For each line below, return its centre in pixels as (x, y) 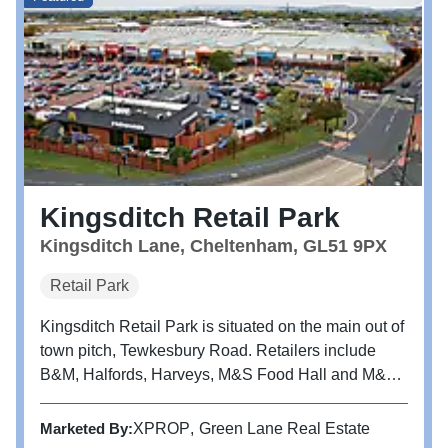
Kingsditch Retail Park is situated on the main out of (222, 327)
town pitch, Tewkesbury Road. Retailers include (208, 351)
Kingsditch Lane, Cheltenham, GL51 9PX (213, 246)
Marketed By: (86, 429)
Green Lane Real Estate (284, 429)
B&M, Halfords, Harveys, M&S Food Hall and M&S (218, 375)
